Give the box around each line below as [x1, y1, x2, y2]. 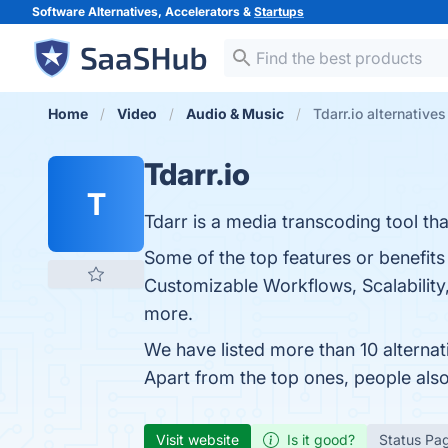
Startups [254, 4, 304, 19]
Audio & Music [186, 105, 284, 122]
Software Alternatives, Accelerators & [32, 4, 254, 19]
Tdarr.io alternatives [313, 105, 446, 122]
